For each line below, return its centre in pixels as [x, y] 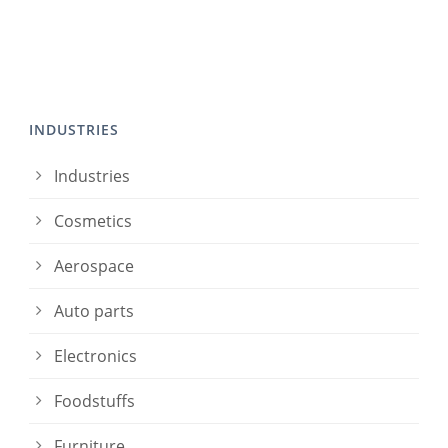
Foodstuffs [94, 401]
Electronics [95, 356]
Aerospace [94, 266]
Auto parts [94, 311]
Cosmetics [93, 221]
